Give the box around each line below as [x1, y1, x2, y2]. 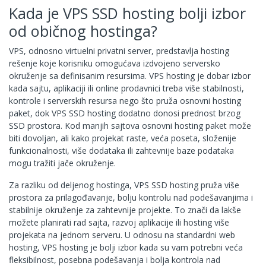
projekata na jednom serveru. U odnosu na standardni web [9, 229, 235, 240]
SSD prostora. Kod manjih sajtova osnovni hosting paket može [9, 120, 251, 131]
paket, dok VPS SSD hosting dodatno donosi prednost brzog [9, 107, 240, 119]
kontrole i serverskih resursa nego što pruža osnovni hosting [9, 95, 241, 106]
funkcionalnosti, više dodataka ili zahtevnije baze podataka [9, 145, 234, 156]
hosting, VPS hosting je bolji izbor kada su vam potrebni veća [9, 242, 243, 253]
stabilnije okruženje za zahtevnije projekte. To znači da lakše [9, 204, 241, 216]
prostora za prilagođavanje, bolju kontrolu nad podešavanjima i [9, 192, 253, 203]
